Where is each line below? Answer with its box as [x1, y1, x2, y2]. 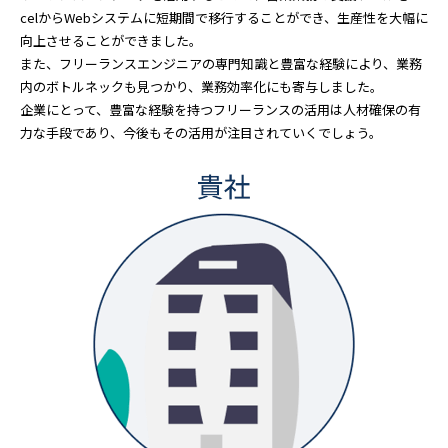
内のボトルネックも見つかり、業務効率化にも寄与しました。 [20, 77, 383, 96]
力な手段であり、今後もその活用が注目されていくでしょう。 [20, 123, 382, 142]
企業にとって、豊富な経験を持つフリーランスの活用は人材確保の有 [20, 100, 421, 119]
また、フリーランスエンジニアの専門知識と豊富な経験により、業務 [20, 54, 422, 73]
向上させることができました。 [20, 31, 202, 50]
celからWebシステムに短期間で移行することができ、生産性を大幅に [20, 8, 428, 27]
